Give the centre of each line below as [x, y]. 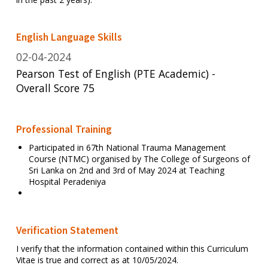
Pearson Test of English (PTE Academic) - [115, 73]
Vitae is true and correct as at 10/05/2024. [97, 260]
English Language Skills [69, 37]
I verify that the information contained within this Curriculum [132, 249]
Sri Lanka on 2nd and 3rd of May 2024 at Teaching [126, 170]
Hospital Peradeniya [67, 181]
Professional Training [64, 129]
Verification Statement [67, 231]
